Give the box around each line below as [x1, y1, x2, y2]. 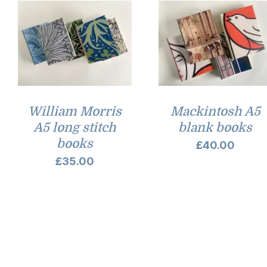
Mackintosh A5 [170, 104, 260, 119]
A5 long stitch [33, 120, 116, 135]
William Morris [27, 104, 122, 119]
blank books [178, 120, 253, 135]
